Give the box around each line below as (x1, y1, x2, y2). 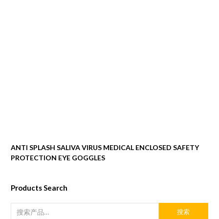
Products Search (11, 183, 68, 193)
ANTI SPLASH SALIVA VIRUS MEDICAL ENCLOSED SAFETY (11, 143, 199, 152)
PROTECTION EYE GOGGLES (11, 153, 106, 162)
